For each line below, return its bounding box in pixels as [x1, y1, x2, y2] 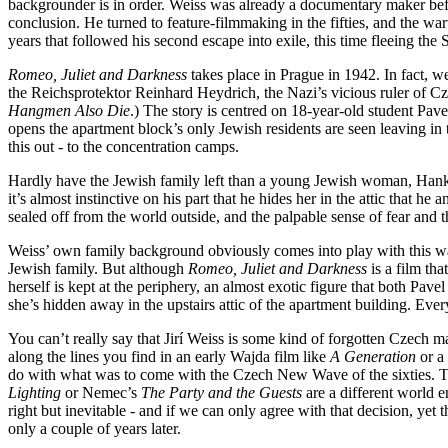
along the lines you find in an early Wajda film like [8, 347, 330, 365]
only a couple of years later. [8, 419, 181, 437]
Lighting [8, 383, 61, 401]
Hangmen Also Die [8, 101, 130, 119]
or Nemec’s [61, 383, 141, 401]
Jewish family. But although [8, 259, 188, 277]
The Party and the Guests [141, 383, 302, 401]
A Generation [330, 347, 416, 365]
